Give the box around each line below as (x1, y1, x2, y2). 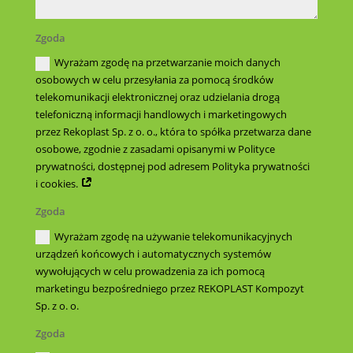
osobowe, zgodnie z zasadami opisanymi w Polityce (35, 142, 276, 157)
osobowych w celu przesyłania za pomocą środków (35, 72, 274, 87)
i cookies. (35, 176, 81, 191)
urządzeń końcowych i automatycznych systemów (35, 246, 272, 261)
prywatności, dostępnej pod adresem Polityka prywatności (35, 159, 310, 174)
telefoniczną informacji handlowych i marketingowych (35, 107, 288, 122)
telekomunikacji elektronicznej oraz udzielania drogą (35, 90, 281, 105)
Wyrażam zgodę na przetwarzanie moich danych (54, 55, 281, 70)
